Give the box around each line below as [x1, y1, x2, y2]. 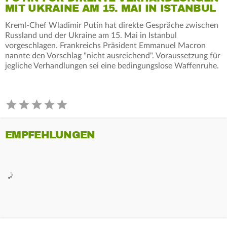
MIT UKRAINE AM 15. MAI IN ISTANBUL [5, 2, 216, 15]
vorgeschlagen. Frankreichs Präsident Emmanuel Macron [5, 41, 206, 50]
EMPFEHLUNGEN [5, 128, 95, 141]
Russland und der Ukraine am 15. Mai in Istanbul [5, 31, 177, 40]
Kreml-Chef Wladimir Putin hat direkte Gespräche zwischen [5, 21, 218, 29]
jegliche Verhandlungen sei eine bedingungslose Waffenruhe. [5, 61, 219, 70]
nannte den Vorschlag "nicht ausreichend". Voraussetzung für [5, 51, 220, 60]
